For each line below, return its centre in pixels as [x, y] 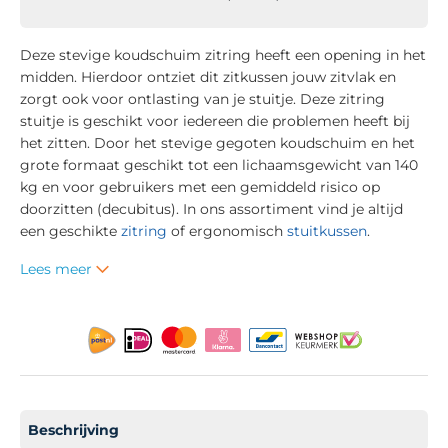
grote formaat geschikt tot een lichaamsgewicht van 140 [219, 164]
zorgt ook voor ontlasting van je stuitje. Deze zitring [202, 98]
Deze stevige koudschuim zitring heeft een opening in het [223, 54]
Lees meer [58, 268]
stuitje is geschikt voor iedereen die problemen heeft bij [215, 120]
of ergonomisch [227, 230]
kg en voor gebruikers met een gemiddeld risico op [200, 186]
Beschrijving [73, 429]
